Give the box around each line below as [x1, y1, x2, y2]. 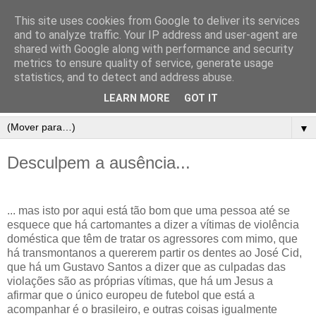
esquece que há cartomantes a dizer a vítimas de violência [7, 219, 299, 231]
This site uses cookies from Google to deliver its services [14, 14, 300, 28]
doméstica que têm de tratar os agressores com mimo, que [7, 233, 298, 245]
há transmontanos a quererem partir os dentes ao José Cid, [7, 247, 302, 260]
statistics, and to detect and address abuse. [14, 71, 234, 84]
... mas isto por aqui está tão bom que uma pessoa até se [7, 205, 290, 217]
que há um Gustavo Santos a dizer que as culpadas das [7, 261, 286, 274]
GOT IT [184, 92, 218, 105]
